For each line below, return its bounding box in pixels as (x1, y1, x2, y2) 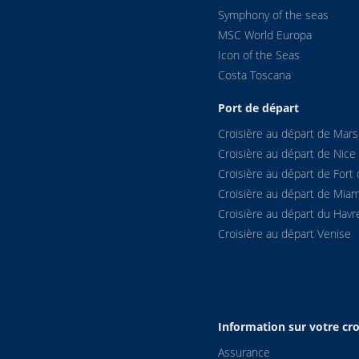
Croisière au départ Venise (218, 226, 351, 242)
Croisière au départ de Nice (218, 146, 356, 162)
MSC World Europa (218, 26, 312, 42)
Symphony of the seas (218, 6, 329, 22)
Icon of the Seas (218, 46, 300, 63)
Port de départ (218, 99, 299, 115)
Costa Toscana (218, 67, 291, 83)
